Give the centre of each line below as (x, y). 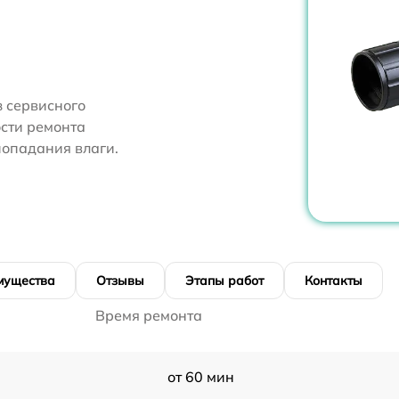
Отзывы (120, 281)
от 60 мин (200, 377)
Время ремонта (149, 316)
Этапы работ (224, 281)
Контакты (334, 281)
